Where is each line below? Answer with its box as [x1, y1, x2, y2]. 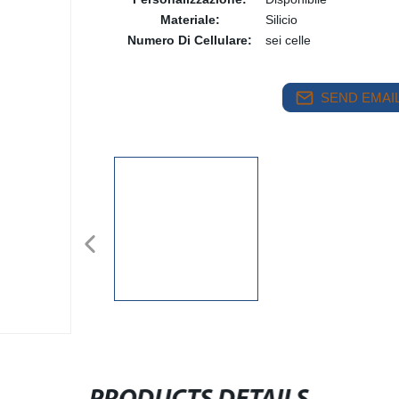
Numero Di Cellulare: [127, 33, 252, 47]
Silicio [265, 12, 297, 27]
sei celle [265, 33, 311, 47]
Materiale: [159, 12, 220, 27]
